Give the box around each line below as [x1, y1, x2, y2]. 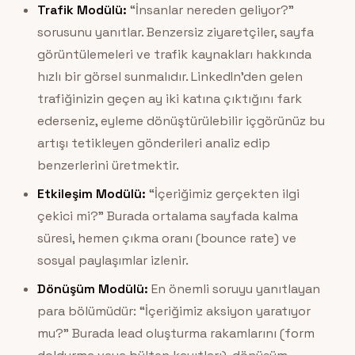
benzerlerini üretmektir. [36, 157, 179, 174]
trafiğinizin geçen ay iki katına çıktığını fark [36, 90, 302, 108]
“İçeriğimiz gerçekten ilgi [145, 185, 300, 203]
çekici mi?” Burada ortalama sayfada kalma [36, 208, 298, 225]
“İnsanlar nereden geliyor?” [126, 2, 294, 19]
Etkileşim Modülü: [36, 185, 146, 203]
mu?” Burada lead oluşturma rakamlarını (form [36, 325, 315, 342]
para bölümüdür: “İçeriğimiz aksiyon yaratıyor [36, 303, 311, 320]
